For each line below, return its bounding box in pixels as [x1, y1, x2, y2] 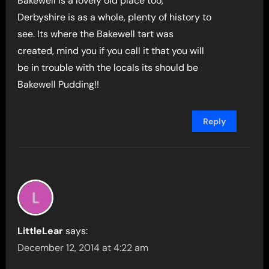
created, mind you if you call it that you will [17, 44, 205, 58]
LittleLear [17, 225, 64, 238]
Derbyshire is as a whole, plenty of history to [17, 11, 212, 24]
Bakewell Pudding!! [17, 78, 100, 91]
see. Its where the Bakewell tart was [17, 28, 174, 41]
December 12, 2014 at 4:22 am [17, 241, 149, 255]
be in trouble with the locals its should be [17, 61, 199, 74]
